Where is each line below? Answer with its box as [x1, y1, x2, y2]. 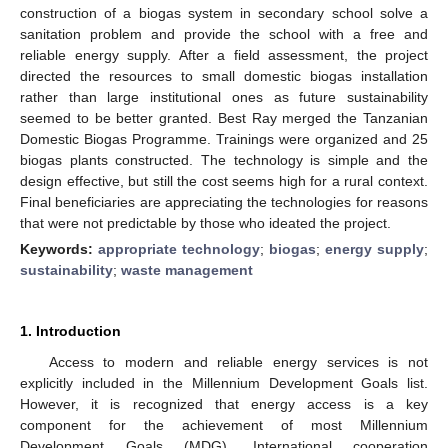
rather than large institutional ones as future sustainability [20, 88, 428, 105]
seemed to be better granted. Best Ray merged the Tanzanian [20, 109, 428, 126]
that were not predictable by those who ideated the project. [20, 214, 391, 231]
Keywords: [20, 240, 98, 257]
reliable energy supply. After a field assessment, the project [20, 46, 428, 63]
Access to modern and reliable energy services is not [48, 353, 428, 370]
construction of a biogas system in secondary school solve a [20, 4, 428, 21]
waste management [121, 261, 253, 278]
